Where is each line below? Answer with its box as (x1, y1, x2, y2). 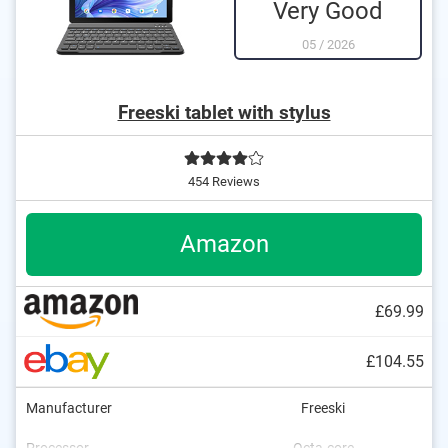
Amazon (179, 230, 269, 258)
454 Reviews (188, 174, 260, 189)
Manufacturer (26, 400, 112, 417)
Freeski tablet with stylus (117, 101, 331, 124)
